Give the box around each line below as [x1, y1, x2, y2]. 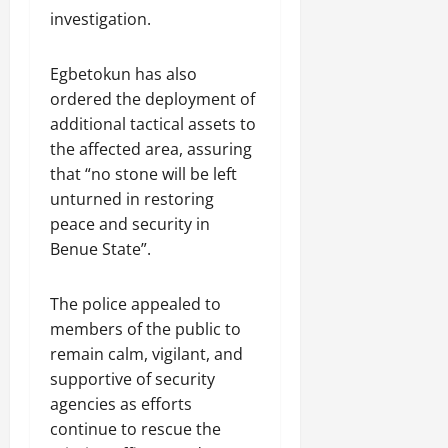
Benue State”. [50, 237, 151, 260]
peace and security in [50, 212, 210, 235]
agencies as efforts [50, 392, 192, 415]
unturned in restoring [50, 187, 214, 210]
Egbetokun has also [50, 62, 197, 85]
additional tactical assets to [50, 112, 256, 135]
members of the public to [50, 317, 241, 340]
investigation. [50, 7, 151, 30]
